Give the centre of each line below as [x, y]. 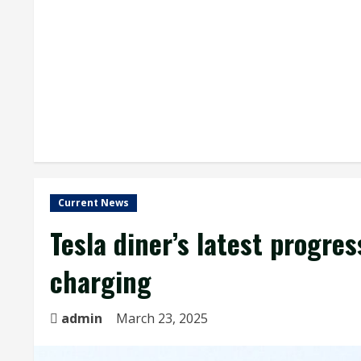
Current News [93, 203]
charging [101, 281]
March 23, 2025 [164, 318]
